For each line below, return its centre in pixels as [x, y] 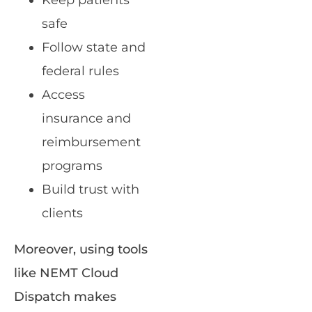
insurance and [86, 119]
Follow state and [94, 48]
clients [62, 213]
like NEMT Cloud [66, 273]
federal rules [80, 71]
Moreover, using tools [81, 250]
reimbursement [91, 142]
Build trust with [91, 190]
